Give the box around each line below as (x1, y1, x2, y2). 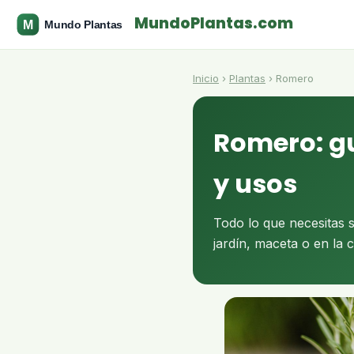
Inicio (193, 72, 219, 85)
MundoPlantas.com (134, 13, 293, 35)
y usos (213, 166, 297, 202)
